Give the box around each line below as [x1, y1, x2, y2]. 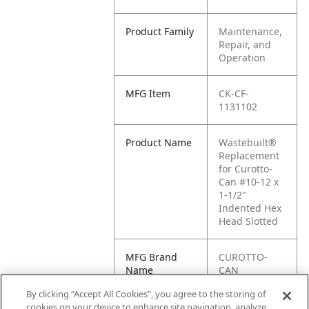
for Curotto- [219, 162, 273, 175]
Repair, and [219, 38, 272, 51]
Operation [219, 51, 266, 64]
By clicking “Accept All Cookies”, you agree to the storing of [26, 288, 266, 300]
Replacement [219, 149, 280, 162]
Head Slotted [219, 215, 279, 228]
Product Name [126, 136, 192, 149]
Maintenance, [219, 25, 283, 38]
